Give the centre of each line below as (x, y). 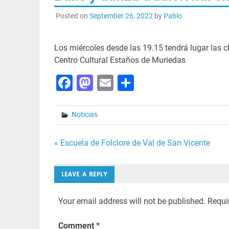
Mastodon (130, 83)
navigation (87, 167)
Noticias (84, 115)
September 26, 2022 (121, 16)
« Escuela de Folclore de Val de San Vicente (132, 143)
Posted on (72, 16)
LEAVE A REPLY (84, 174)
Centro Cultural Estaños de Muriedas (120, 60)
